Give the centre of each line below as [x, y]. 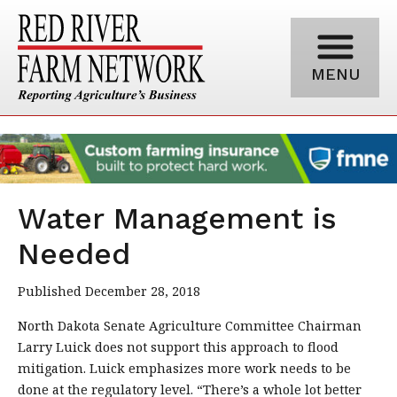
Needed [74, 253]
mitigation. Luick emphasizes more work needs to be [184, 368]
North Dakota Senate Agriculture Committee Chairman [190, 325]
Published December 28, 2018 [109, 291]
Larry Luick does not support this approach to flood [178, 346]
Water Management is [177, 218]
